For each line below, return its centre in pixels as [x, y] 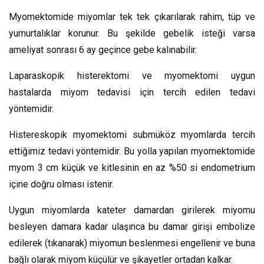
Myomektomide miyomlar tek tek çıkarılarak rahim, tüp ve [132, 16]
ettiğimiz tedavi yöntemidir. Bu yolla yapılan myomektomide [132, 151]
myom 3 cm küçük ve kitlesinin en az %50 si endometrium [132, 167]
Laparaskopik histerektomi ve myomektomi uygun [132, 75]
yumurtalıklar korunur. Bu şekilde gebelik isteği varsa [132, 33]
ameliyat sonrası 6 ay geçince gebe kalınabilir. [103, 49]
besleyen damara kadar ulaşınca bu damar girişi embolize [132, 226]
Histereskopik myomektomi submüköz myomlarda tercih [132, 134]
